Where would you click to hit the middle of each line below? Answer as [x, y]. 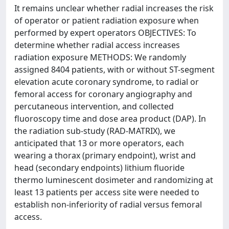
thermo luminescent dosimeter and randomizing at [114, 180]
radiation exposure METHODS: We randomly [100, 57]
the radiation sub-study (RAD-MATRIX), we [95, 131]
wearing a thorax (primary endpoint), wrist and [105, 155]
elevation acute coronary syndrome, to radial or [107, 82]
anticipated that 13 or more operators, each [99, 143]
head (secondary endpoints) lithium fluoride [99, 168]
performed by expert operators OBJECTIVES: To [105, 33]
